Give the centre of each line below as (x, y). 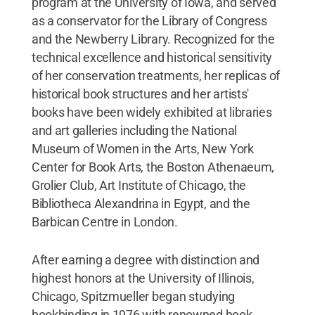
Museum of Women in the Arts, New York (142, 148)
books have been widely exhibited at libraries (152, 112)
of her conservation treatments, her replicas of (156, 75)
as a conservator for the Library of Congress (149, 20)
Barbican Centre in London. (104, 221)
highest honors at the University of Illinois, (143, 278)
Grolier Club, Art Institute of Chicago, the (139, 185)
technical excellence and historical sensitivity (152, 57)
